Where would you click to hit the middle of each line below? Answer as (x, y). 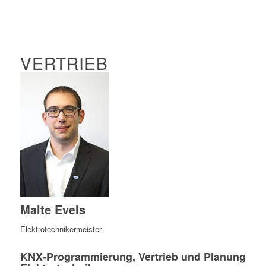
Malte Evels (53, 210)
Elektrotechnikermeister (61, 229)
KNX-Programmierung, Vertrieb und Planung (133, 257)
